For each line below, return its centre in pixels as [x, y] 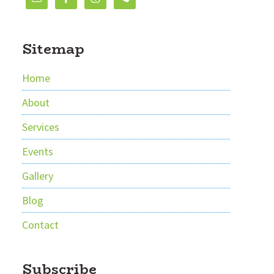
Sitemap [53, 49]
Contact [40, 225]
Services [41, 127]
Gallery [38, 176]
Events [38, 151]
